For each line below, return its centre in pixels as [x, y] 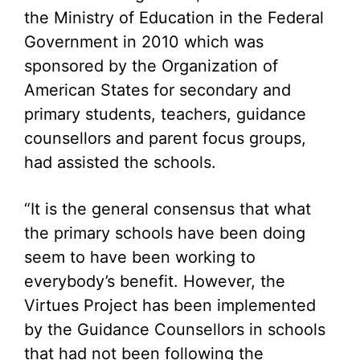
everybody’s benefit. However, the [155, 281]
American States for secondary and [157, 90]
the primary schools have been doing [165, 233]
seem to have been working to [140, 257]
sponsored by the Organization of [151, 66]
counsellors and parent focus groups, [165, 138]
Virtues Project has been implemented [170, 305]
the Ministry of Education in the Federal [174, 18]
